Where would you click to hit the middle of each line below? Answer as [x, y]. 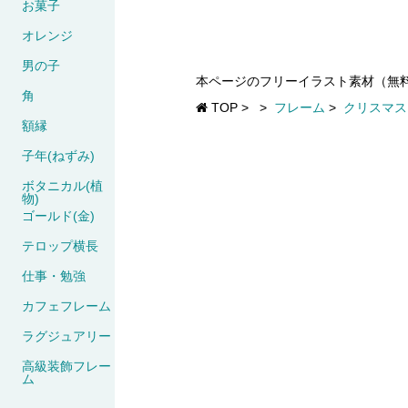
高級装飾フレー [66, 366]
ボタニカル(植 [62, 185]
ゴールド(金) [58, 215]
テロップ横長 [60, 245]
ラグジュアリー [66, 336]
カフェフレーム [66, 306]
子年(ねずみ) [58, 155]
